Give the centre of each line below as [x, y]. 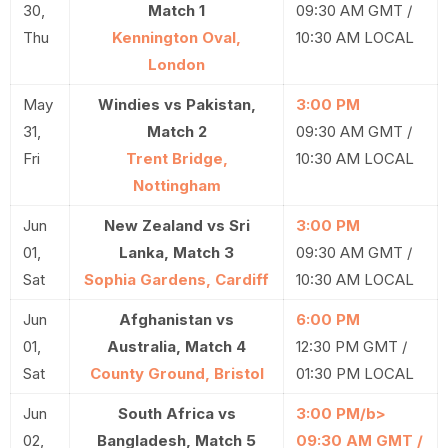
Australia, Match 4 [176, 346]
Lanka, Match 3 [176, 252]
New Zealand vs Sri [176, 225]
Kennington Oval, [176, 37]
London [176, 64]
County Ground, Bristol [176, 373]
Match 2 [176, 131]
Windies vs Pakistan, [176, 104]
